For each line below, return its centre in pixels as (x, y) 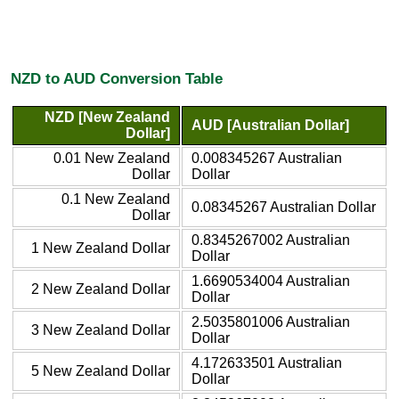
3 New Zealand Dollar (101, 330)
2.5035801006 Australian (271, 322)
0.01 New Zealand (112, 158)
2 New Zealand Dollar (101, 289)
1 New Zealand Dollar (101, 248)
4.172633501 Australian (267, 362)
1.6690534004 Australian (271, 281)
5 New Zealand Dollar (101, 370)
